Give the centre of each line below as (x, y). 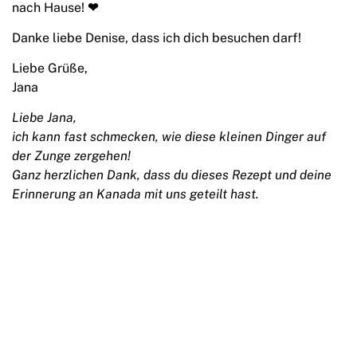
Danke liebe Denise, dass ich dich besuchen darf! (157, 38)
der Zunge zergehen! (71, 156)
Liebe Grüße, (50, 69)
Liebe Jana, (44, 118)
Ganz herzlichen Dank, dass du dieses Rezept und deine (172, 175)
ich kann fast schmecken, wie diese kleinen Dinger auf (169, 137)
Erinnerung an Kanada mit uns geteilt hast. (135, 194)
